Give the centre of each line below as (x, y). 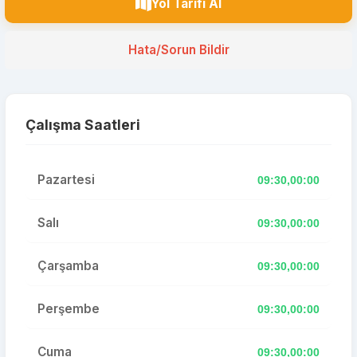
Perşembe (69, 309)
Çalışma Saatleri (83, 125)
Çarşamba (68, 266)
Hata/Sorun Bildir (178, 50)
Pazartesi (66, 180)
